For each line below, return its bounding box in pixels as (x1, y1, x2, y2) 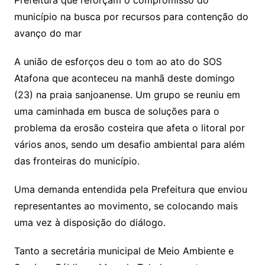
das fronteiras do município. (14, 155, 140, 167)
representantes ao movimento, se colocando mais (14, 200, 238, 212)
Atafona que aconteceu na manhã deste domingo (14, 72, 235, 85)
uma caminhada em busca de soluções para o (14, 105, 219, 118)
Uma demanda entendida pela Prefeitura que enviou (14, 183, 247, 196)
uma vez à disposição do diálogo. (14, 216, 166, 229)
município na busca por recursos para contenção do (14, 11, 248, 23)
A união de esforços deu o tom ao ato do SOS (14, 56, 222, 68)
